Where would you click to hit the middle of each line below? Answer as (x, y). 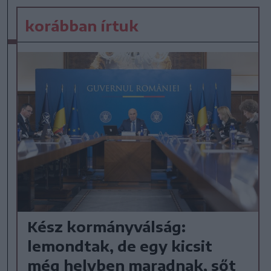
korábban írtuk (82, 25)
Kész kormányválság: (107, 227)
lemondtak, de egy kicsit (120, 246)
